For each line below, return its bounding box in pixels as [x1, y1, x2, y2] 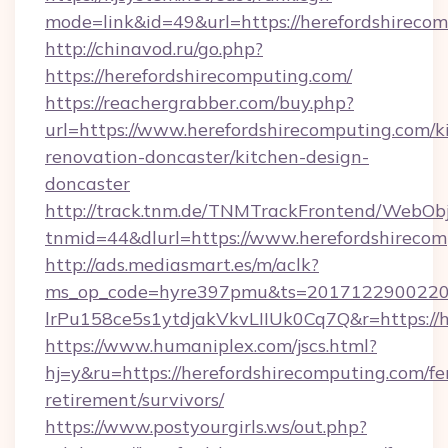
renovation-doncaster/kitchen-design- [45, 145, 369, 168]
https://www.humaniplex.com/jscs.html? [45, 334, 377, 357]
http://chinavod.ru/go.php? [45, 37, 263, 60]
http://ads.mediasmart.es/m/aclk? [45, 253, 319, 276]
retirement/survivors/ [45, 388, 224, 411]
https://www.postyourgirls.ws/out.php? [45, 415, 367, 438]
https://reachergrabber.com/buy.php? [45, 91, 354, 114]
